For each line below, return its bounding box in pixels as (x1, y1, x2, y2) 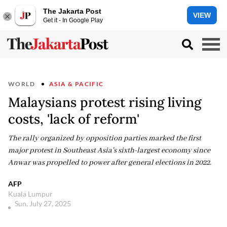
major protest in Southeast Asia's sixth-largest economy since (8, 146, 210, 155)
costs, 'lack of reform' (8, 110, 139, 127)
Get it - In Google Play (43, 16, 103, 24)
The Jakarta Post (43, 7, 101, 15)
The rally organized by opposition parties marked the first (8, 134, 201, 143)
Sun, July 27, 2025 (15, 199, 72, 208)
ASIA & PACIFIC (49, 80, 104, 88)
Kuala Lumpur (8, 190, 53, 198)
